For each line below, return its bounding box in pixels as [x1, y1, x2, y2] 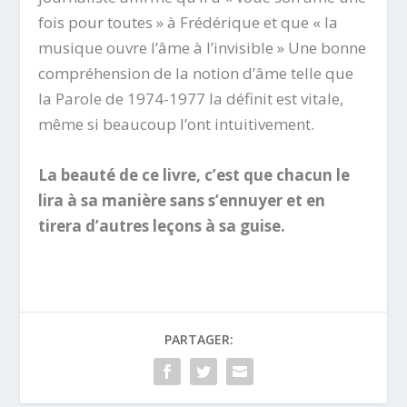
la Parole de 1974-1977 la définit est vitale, [38, 88, 344, 110]
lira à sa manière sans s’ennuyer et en [38, 189, 326, 211]
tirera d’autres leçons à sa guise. [38, 214, 286, 236]
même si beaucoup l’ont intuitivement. [38, 114, 315, 135]
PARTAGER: [164, 330, 233, 348]
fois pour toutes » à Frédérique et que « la [38, 12, 339, 34]
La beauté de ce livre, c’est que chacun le [38, 164, 351, 185]
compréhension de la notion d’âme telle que [38, 63, 354, 84]
